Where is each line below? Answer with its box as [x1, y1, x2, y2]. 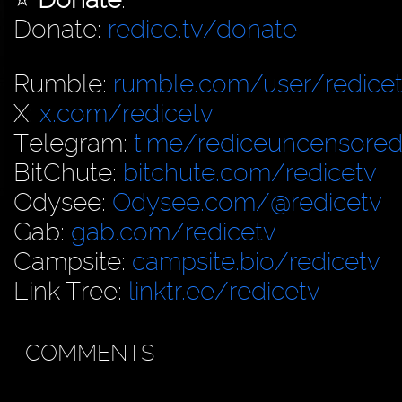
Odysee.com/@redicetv [112, 187, 382, 217]
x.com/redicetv [39, 98, 214, 128]
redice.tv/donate [108, 13, 297, 44]
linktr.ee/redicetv [128, 275, 320, 306]
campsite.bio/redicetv [132, 246, 380, 276]
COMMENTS [24, 339, 154, 366]
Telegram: [13, 127, 134, 158]
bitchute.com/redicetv [123, 157, 377, 188]
